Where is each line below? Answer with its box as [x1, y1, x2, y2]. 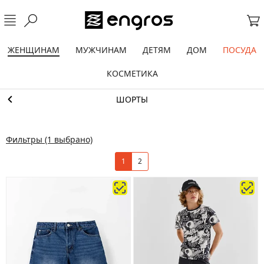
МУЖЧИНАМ [75, 44, 127, 55]
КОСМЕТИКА [106, 68, 158, 79]
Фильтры [6, 134, 42, 145]
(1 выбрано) [42, 134, 93, 145]
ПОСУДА [222, 44, 256, 55]
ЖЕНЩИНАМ [8, 44, 60, 55]
